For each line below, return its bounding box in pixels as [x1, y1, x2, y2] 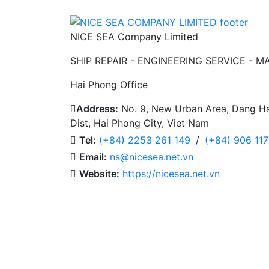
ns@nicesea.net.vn [110, 151, 193, 163]
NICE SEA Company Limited [70, 31, 198, 43]
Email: [79, 151, 107, 163]
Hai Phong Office [70, 79, 148, 91]
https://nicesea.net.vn [122, 168, 220, 180]
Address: [76, 103, 118, 115]
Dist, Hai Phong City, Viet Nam [70, 117, 209, 130]
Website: [79, 168, 119, 180]
